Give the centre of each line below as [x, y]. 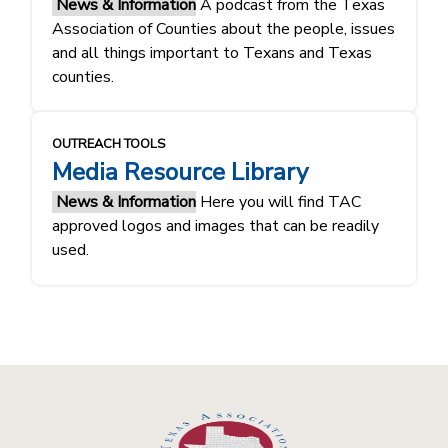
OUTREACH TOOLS [108, 144]
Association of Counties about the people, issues [223, 29]
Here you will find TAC [278, 202]
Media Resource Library [180, 172]
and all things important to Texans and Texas [212, 53]
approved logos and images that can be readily [215, 226]
